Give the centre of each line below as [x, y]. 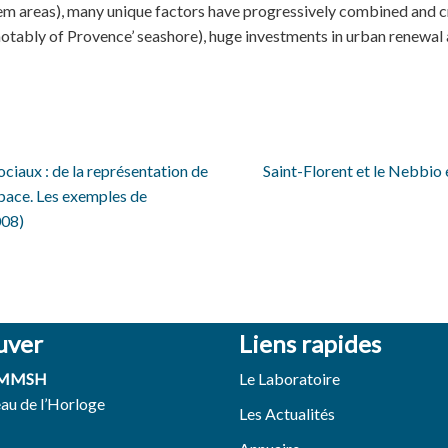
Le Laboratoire [289, 378]
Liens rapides [310, 343]
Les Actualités [287, 413]
